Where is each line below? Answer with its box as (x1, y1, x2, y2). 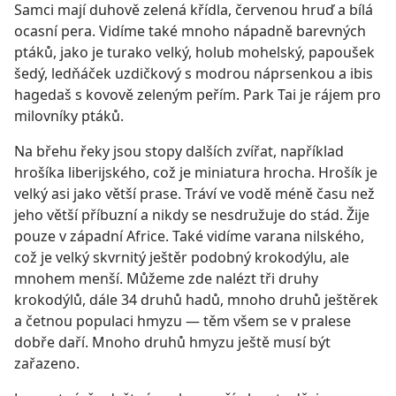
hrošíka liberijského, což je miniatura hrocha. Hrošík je (14, 163, 377, 182)
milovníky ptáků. (14, 106, 124, 126)
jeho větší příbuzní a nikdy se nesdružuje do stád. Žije (14, 205, 369, 225)
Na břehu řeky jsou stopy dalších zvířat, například (14, 141, 344, 161)
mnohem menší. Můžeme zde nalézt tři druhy (14, 269, 318, 288)
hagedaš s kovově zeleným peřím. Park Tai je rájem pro (14, 85, 381, 104)
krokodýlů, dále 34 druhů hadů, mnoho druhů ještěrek (14, 290, 378, 309)
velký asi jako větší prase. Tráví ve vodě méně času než (14, 184, 375, 203)
